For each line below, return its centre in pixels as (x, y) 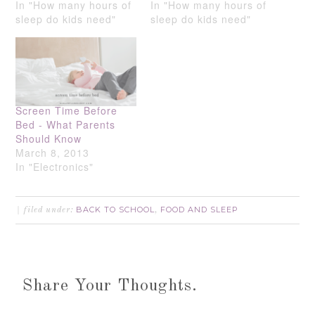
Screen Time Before (67, 110)
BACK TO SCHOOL (116, 209)
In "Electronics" (55, 166)
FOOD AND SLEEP (200, 209)
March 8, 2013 (53, 152)
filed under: (50, 210)
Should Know (49, 138)
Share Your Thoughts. (110, 286)
